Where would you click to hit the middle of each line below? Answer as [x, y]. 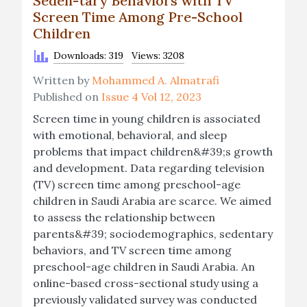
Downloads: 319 [88, 56]
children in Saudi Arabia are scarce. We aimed [152, 201]
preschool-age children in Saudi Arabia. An [144, 267]
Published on [67, 97]
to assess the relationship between [124, 217]
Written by [62, 80]
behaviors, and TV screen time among [132, 250]
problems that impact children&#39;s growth [153, 151]
